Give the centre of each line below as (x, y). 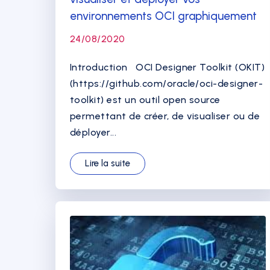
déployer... (93, 132)
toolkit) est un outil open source (145, 100)
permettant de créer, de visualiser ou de (165, 116)
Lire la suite (108, 163)
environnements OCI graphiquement (163, 16)
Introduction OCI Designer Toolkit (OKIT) (168, 67)
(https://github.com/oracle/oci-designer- (167, 83)
